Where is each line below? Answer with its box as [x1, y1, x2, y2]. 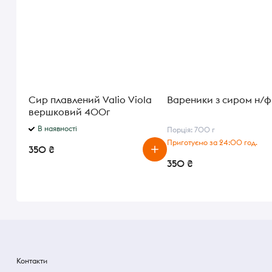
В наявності [38, 124, 77, 133]
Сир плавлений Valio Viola [29, 93, 152, 106]
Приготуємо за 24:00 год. [167, 138, 257, 147]
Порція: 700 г [167, 125, 215, 134]
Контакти [16, 256, 47, 265]
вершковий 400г [29, 106, 110, 118]
